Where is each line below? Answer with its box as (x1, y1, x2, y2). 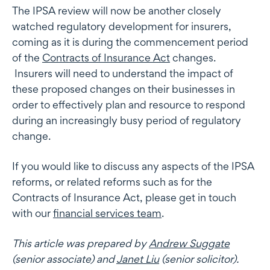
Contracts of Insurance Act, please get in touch (12, 190, 236, 204)
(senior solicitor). (159, 252, 239, 265)
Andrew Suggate (149, 236, 230, 250)
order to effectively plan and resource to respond (12, 98, 245, 111)
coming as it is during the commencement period (12, 35, 248, 48)
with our (12, 206, 53, 219)
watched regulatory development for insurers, (12, 19, 231, 33)
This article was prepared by (12, 236, 149, 250)
